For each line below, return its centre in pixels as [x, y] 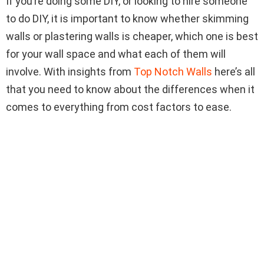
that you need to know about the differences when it [130, 89]
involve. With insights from [70, 71]
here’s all [234, 71]
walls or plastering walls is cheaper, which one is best [132, 36]
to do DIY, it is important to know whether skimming [127, 18]
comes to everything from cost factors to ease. [119, 107]
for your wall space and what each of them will [116, 54]
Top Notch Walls [173, 71]
